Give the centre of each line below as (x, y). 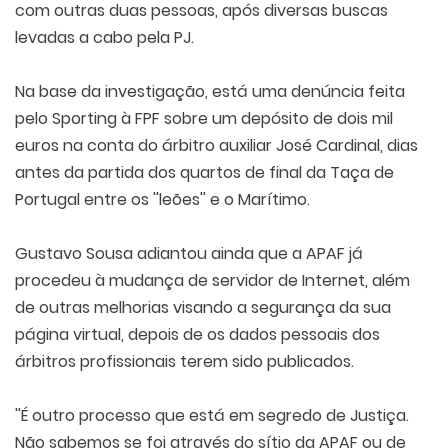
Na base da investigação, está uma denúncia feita (210, 91)
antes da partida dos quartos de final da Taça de (204, 172)
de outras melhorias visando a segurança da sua (203, 307)
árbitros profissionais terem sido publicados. (184, 361)
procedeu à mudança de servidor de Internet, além (212, 280)
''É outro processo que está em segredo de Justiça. (212, 415)
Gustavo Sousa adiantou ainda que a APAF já (189, 253)
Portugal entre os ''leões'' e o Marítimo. (162, 199)
